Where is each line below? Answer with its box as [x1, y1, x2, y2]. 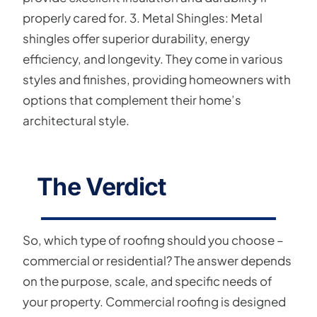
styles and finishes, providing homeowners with [23, 71, 291, 87]
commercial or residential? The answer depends [23, 252, 292, 268]
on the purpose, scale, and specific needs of [23, 272, 272, 289]
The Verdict [37, 171, 166, 201]
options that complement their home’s [23, 91, 241, 108]
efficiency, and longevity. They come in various [23, 50, 283, 67]
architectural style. [23, 112, 129, 128]
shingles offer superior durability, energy [23, 30, 250, 46]
